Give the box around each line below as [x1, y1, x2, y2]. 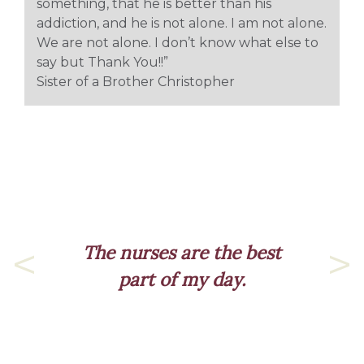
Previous [24, 273, 81, 289]
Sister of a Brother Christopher [37, 73, 235, 89]
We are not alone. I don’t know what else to [37, 34, 318, 50]
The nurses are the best [83, 240, 281, 264]
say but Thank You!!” [37, 54, 168, 70]
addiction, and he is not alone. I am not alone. [37, 15, 327, 31]
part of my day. [118, 266, 246, 291]
